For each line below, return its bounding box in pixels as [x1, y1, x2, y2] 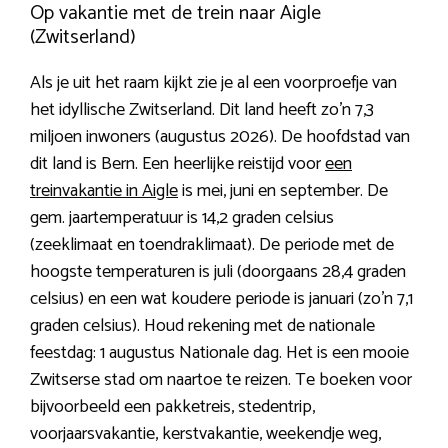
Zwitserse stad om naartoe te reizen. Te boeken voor [30, 364, 412, 395]
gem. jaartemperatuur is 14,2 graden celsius [30, 202, 334, 233]
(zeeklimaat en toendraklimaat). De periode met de [30, 229, 394, 260]
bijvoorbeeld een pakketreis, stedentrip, [30, 391, 315, 422]
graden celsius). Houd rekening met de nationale [30, 310, 375, 341]
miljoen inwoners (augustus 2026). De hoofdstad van [30, 121, 410, 152]
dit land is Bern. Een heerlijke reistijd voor [30, 148, 325, 179]
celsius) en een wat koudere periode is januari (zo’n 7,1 [30, 283, 413, 314]
